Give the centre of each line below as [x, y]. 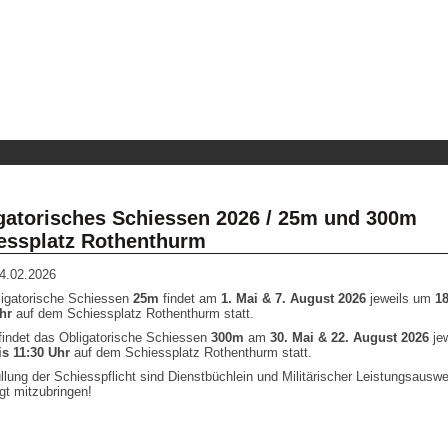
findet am [188, 299]
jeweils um [400, 299]
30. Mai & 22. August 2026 [349, 338]
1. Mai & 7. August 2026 [291, 299]
